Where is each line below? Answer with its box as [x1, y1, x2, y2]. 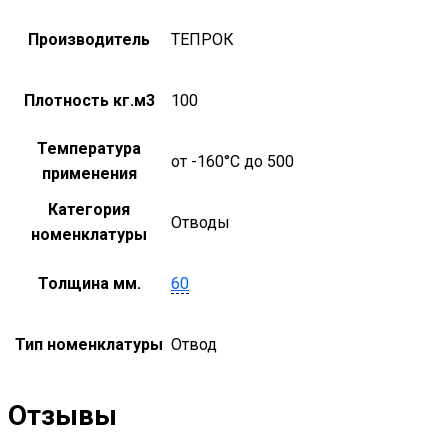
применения [41, 163, 137, 183]
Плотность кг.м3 [23, 90, 155, 110]
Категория [48, 199, 130, 219]
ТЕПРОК [171, 29, 234, 49]
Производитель [28, 29, 150, 49]
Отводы [171, 212, 230, 232]
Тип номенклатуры [15, 334, 163, 354]
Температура [37, 138, 141, 158]
